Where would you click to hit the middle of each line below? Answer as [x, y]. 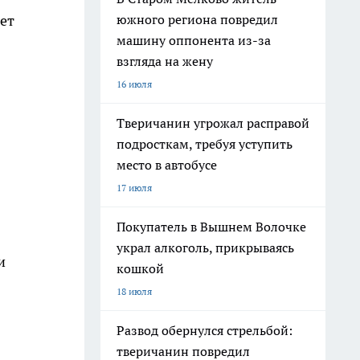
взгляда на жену [165, 61]
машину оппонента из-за [194, 40]
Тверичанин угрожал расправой [213, 123]
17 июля [134, 188]
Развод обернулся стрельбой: [205, 330]
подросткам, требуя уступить [205, 144]
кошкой [140, 268]
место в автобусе [167, 165]
